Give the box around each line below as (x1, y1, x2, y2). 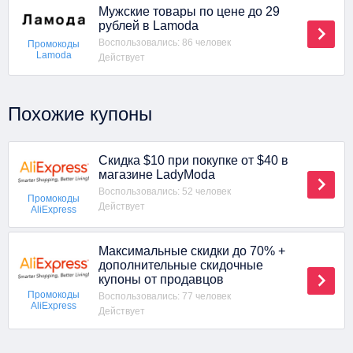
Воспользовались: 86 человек (98, 37, 231, 48)
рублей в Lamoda (98, 19, 199, 32)
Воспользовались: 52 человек (98, 186, 231, 197)
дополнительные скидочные (98, 258, 263, 272)
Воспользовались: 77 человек (98, 291, 231, 302)
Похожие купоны (8, 103, 152, 124)
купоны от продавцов (98, 273, 224, 286)
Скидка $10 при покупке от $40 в (98, 154, 288, 167)
